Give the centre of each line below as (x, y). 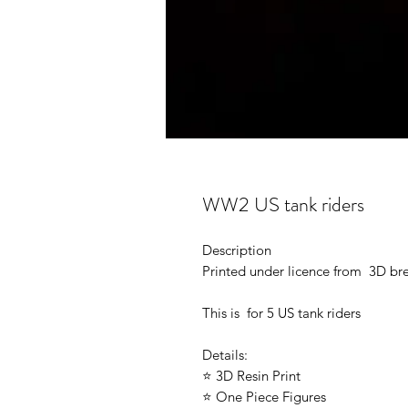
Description (237, 250)
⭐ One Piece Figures (264, 396)
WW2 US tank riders (283, 204)
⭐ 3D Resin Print (251, 375)
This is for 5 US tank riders (281, 312)
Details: (225, 354)
